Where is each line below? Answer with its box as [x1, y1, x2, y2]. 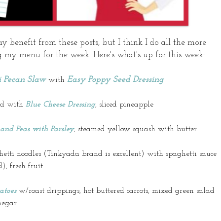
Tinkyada [47, 150, 79, 158]
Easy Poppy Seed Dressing [67, 75, 164, 85]
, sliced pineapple [95, 101, 153, 109]
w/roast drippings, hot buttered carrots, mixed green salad [16, 187, 215, 195]
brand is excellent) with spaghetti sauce [79, 150, 217, 158]
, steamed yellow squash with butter [74, 125, 197, 134]
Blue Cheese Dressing [26, 101, 95, 109]
